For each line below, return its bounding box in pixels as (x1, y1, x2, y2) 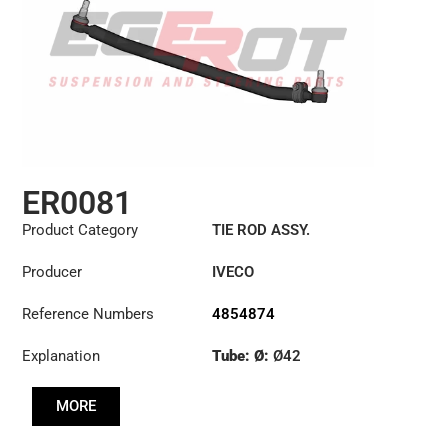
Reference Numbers (22, 305, 155, 323)
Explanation (22, 347, 101, 365)
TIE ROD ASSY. (212, 221, 311, 239)
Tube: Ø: (212, 347, 274, 365)
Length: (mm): (212, 383, 313, 402)
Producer (22, 263, 83, 281)
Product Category (22, 221, 139, 239)
